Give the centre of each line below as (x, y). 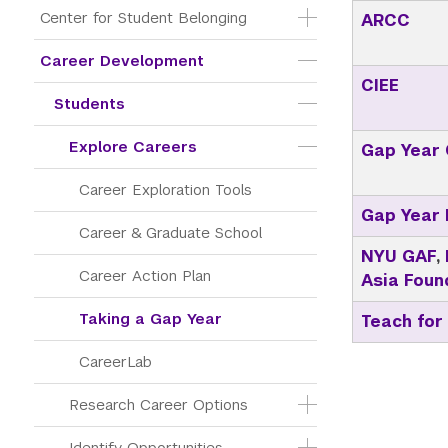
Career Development (122, 60)
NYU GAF (398, 256)
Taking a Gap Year (150, 318)
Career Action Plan (145, 275)
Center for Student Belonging (143, 17)
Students (89, 103)
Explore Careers (133, 146)
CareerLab (115, 361)
